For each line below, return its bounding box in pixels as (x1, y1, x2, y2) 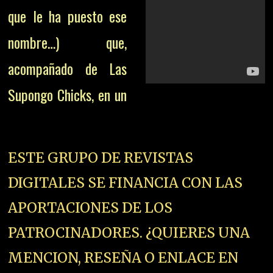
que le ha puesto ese (8, 5, 127, 27)
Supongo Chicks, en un (8, 83, 127, 106)
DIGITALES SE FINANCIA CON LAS (8, 173, 243, 191)
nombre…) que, (8, 31, 127, 54)
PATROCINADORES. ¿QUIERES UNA (8, 223, 250, 241)
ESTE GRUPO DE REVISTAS (8, 148, 194, 166)
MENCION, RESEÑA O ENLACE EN (8, 248, 239, 266)
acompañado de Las (8, 57, 127, 80)
